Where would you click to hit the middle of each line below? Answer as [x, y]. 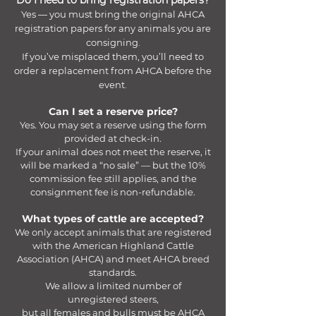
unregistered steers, [113, 299]
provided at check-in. [113, 138]
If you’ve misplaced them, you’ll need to [113, 56]
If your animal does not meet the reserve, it [113, 152]
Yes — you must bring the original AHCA [113, 14]
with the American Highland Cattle [113, 245]
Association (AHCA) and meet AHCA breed [113, 259]
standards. [113, 272]
